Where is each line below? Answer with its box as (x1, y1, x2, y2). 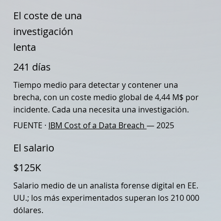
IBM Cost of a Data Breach (48, 119, 147, 131)
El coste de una (13, 8, 82, 22)
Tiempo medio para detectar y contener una (13, 79, 179, 90)
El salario (13, 141, 55, 155)
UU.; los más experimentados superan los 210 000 (13, 192, 200, 204)
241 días (13, 60, 51, 74)
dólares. (13, 205, 44, 216)
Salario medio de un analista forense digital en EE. (13, 180, 199, 191)
